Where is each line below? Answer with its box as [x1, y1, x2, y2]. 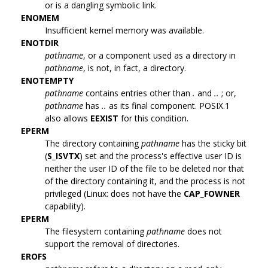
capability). [45, 200, 86, 212]
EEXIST [90, 112, 118, 124]
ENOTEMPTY [21, 74, 74, 86]
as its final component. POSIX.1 [106, 99, 230, 111]
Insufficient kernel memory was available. [45, 24, 204, 36]
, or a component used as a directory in [83, 49, 236, 61]
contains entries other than [83, 87, 193, 99]
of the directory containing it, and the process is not [45, 175, 245, 187]
